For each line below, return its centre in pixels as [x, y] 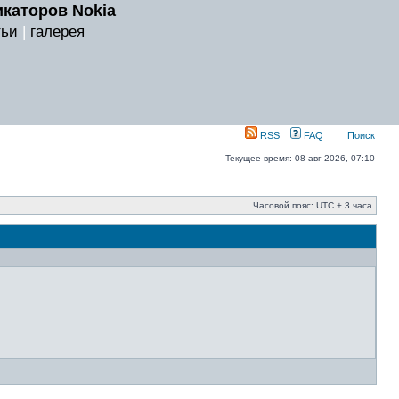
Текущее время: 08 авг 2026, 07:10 [300, 158]
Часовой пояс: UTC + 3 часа [313, 205]
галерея [57, 31]
